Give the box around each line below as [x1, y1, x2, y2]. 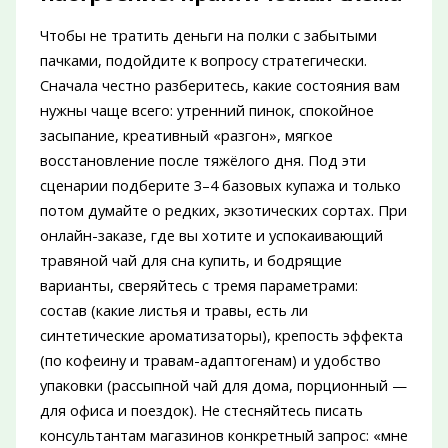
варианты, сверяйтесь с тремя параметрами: [39, 275, 358, 296]
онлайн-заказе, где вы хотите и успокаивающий [39, 225, 383, 246]
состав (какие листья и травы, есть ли [39, 300, 308, 321]
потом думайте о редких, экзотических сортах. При [39, 200, 407, 221]
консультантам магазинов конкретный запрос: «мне [39, 425, 408, 446]
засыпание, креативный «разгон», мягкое [39, 125, 333, 146]
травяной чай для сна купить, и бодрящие [39, 250, 342, 271]
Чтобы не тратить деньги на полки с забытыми [39, 25, 377, 46]
